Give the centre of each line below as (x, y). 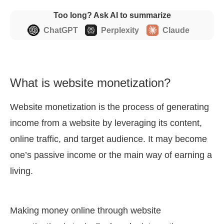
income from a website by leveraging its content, (106, 123)
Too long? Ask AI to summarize (112, 15)
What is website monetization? (90, 83)
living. (21, 171)
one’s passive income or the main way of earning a (111, 155)
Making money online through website (85, 211)
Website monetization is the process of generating (109, 107)
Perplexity (120, 30)
